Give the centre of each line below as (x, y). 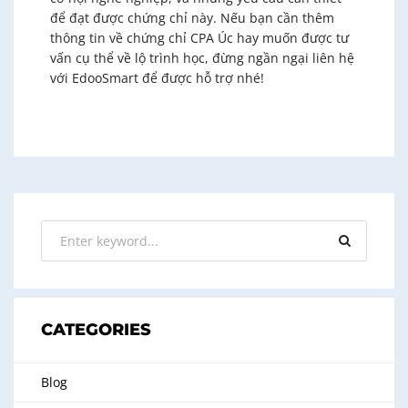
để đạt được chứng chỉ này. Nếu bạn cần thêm (192, 17)
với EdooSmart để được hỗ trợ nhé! (157, 77)
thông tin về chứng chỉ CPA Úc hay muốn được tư (199, 37)
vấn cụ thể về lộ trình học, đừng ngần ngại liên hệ (202, 57)
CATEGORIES (96, 329)
